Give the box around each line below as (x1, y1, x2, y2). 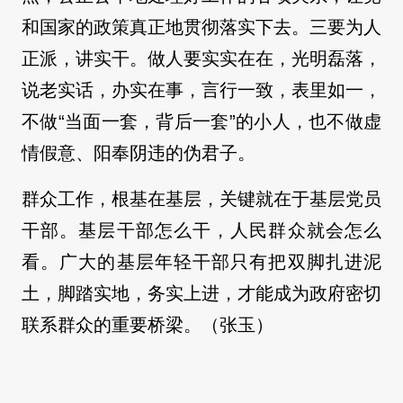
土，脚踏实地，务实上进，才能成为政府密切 (22, 283, 381, 304)
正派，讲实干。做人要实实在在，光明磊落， (22, 49, 381, 69)
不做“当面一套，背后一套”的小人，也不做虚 (22, 112, 381, 132)
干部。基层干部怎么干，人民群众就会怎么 (22, 220, 381, 241)
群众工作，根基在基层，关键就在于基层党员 (22, 189, 381, 210)
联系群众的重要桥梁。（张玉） (22, 315, 273, 336)
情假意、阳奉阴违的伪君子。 (22, 143, 255, 164)
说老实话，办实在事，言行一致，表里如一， (22, 80, 381, 101)
